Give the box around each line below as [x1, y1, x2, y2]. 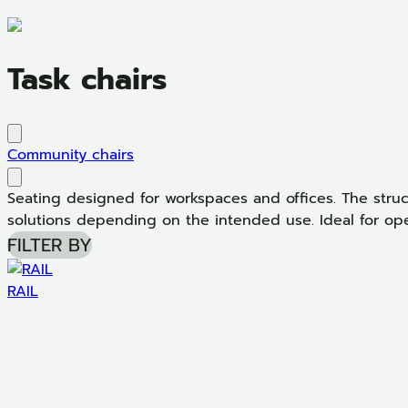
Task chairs [7, 57, 167, 103]
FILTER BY [7, 230, 92, 259]
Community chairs [7, 143, 134, 166]
